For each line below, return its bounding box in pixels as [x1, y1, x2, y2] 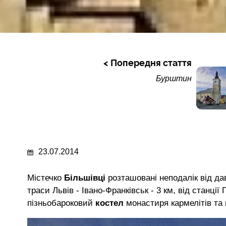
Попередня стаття [110, 58, 192, 68]
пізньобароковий [27, 198, 95, 208]
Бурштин [156, 74, 192, 83]
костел [95, 198, 126, 208]
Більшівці [64, 173, 108, 183]
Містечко [27, 173, 64, 183]
